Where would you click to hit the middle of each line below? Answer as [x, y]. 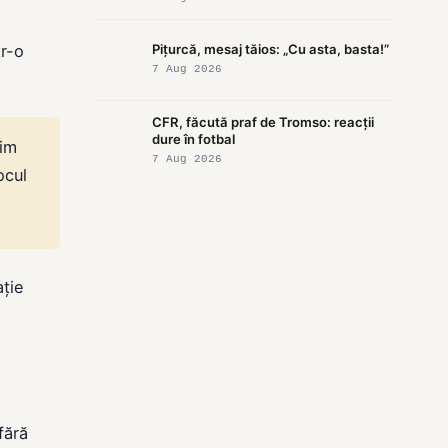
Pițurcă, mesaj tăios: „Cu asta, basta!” [270, 49]
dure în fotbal [193, 138]
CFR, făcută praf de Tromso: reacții [263, 121]
